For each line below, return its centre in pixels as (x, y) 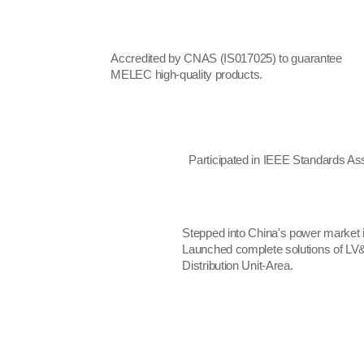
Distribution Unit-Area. (238, 266)
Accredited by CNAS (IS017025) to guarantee (226, 58)
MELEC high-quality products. (186, 75)
